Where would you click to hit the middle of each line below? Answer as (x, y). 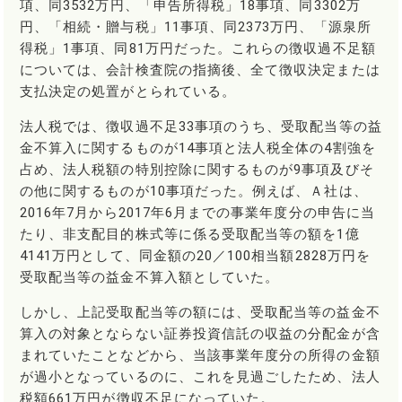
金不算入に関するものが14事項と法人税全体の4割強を (198, 149)
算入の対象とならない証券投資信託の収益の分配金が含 (200, 334)
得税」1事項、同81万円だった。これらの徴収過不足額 (198, 49)
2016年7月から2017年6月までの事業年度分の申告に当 (197, 213)
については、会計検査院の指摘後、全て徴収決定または (200, 70)
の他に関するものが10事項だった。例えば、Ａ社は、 (194, 192)
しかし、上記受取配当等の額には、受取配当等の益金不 (200, 313)
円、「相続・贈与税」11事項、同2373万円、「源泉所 (196, 27)
